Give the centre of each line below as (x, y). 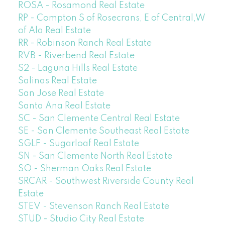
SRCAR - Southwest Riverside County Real (106, 181)
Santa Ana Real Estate (64, 106)
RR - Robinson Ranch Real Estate (85, 43)
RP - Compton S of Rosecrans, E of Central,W (111, 18)
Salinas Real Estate (57, 81)
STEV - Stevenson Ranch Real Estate (93, 206)
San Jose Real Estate (61, 93)
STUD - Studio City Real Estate (81, 219)
